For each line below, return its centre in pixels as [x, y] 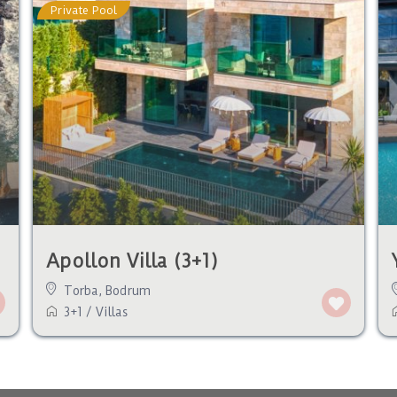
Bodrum [128, 290]
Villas [112, 311]
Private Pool [84, 10]
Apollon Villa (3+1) [132, 261]
